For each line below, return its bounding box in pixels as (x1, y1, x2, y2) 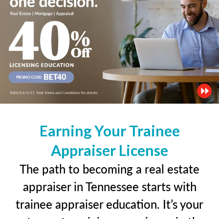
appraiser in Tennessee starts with (22, 177, 197, 195)
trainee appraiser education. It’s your (16, 195, 203, 212)
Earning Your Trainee (39, 121, 180, 139)
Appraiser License (51, 141, 168, 159)
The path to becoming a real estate (20, 160, 199, 177)
